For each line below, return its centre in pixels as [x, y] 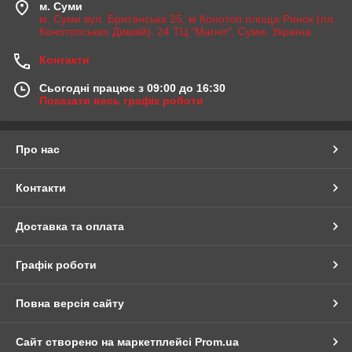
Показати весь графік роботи [121, 100]
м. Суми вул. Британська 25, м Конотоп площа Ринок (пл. [188, 18]
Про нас [38, 149]
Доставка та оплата [70, 226]
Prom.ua [217, 341]
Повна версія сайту [70, 303]
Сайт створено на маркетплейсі [105, 341]
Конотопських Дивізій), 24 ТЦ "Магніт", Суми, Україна [175, 31]
